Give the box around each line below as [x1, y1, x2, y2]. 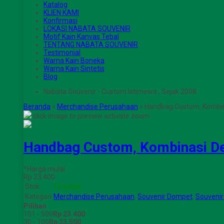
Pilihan [23, 201, 46, 210]
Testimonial [43, 48, 80, 56]
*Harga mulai [23, 164, 65, 173]
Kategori [25, 192, 51, 200]
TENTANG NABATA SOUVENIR [43, 40, 138, 48]
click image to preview [33, 112, 102, 120]
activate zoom [104, 112, 149, 120]
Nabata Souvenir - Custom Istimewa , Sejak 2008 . [43, 87, 199, 95]
